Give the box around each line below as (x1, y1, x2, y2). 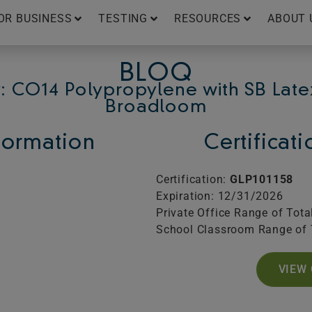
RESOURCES (174, 12, 242, 25)
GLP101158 (230, 172, 294, 186)
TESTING (98, 12, 148, 25)
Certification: (156, 172, 230, 186)
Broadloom (105, 98, 207, 116)
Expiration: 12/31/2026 (156, 189, 283, 203)
